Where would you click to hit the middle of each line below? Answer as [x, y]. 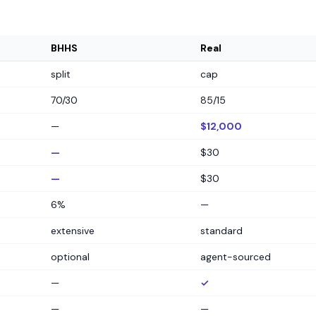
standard [221, 231]
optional [70, 257]
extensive [73, 231]
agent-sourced [236, 257]
